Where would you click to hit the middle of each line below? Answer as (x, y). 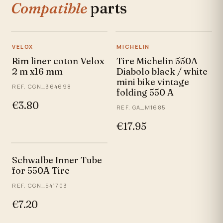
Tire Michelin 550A (157, 61)
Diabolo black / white (162, 72)
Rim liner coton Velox (58, 61)
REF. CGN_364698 (42, 87)
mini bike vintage (153, 82)
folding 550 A (145, 93)
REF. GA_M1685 (141, 108)
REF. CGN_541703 (40, 186)
